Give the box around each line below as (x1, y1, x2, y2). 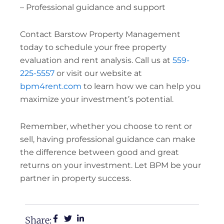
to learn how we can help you (81, 81, 201, 91)
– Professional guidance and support (19, 2, 165, 12)
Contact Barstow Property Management (19, 29, 180, 39)
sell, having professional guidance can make (19, 134, 195, 144)
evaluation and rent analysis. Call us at (19, 55, 172, 65)
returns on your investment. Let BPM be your (19, 160, 201, 170)
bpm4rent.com (19, 81, 81, 91)
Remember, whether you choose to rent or (19, 121, 192, 131)
